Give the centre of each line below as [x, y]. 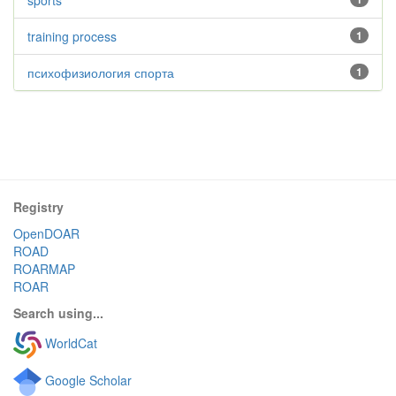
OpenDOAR [46, 233]
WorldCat [69, 343]
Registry [38, 207]
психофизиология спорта [101, 72]
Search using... [58, 313]
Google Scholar [87, 380]
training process [72, 36]
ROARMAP [44, 269]
